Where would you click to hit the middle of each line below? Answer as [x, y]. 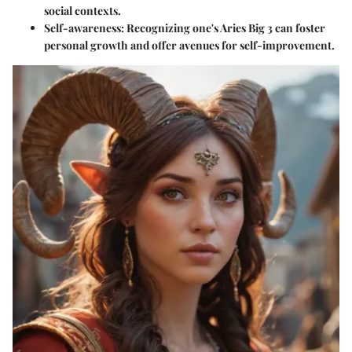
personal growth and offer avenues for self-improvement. [189, 45]
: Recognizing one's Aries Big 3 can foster [223, 27]
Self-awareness [82, 27]
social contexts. [82, 10]
